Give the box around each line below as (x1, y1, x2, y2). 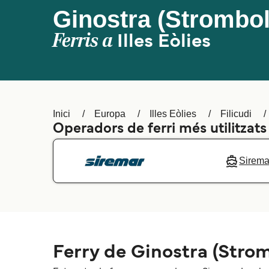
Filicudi (220, 109, 252, 119)
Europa (94, 109, 125, 119)
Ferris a (53, 29, 117, 52)
